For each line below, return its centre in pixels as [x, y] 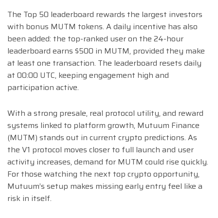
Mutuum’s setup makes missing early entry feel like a [105, 186]
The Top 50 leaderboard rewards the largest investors [105, 14]
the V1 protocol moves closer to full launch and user [100, 149]
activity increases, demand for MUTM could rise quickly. [108, 162]
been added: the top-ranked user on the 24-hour [95, 38]
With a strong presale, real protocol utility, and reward [105, 113]
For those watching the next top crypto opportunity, [103, 174]
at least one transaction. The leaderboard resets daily [104, 63]
